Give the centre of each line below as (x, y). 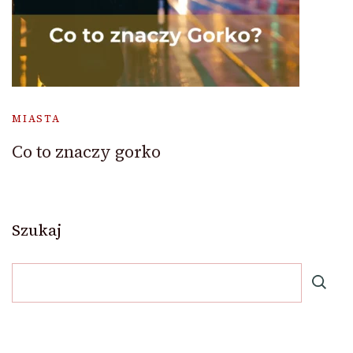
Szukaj (37, 230)
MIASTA (36, 119)
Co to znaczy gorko (86, 152)
